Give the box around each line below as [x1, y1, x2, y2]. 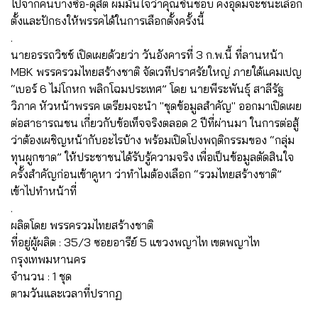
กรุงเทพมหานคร [11, 251, 86, 266]
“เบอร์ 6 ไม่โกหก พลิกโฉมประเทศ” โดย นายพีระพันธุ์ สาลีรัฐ [11, 81, 284, 96]
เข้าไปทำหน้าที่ [11, 183, 77, 198]
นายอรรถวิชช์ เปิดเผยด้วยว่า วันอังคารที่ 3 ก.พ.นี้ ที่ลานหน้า [11, 47, 283, 62]
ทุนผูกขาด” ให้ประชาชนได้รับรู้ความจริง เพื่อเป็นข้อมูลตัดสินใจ [11, 149, 294, 164]
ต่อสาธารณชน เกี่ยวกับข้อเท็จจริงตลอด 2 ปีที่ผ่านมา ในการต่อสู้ [11, 115, 299, 130]
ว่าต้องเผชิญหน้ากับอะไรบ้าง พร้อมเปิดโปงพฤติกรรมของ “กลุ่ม [11, 132, 295, 147]
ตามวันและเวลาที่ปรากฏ [11, 285, 122, 300]
